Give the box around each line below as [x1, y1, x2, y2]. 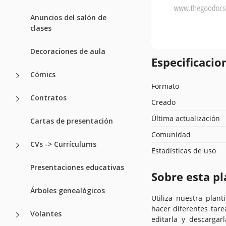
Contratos [30, 92, 67, 102]
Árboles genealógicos [30, 185, 105, 195]
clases [30, 23, 51, 33]
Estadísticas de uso [151, 145, 216, 155]
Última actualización [151, 113, 220, 123]
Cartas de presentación [30, 116, 113, 126]
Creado [151, 97, 176, 107]
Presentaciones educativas [30, 162, 124, 172]
